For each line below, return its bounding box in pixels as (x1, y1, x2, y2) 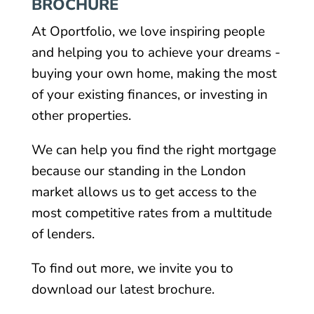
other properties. (31, 106, 131, 125)
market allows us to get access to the (31, 182, 257, 201)
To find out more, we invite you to (31, 259, 233, 278)
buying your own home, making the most (31, 64, 277, 83)
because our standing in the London (31, 161, 246, 180)
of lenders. (31, 224, 95, 243)
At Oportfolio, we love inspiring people (31, 22, 265, 41)
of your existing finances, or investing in (31, 85, 268, 104)
